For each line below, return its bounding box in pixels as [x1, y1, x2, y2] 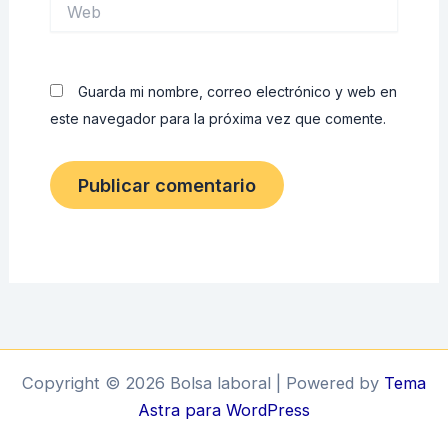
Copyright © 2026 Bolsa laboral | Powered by [22, 373, 384, 393]
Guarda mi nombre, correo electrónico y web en [77, 83, 397, 101]
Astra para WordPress [138, 400, 310, 420]
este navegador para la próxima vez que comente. [49, 110, 386, 128]
